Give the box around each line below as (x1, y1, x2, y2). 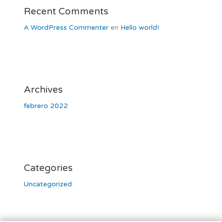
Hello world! (120, 23, 160, 32)
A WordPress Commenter (24, 23, 109, 32)
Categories (24, 162, 73, 173)
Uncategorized (24, 179, 72, 188)
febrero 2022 (24, 101, 68, 110)
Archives (24, 83, 63, 95)
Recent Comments (24, 5, 109, 17)
